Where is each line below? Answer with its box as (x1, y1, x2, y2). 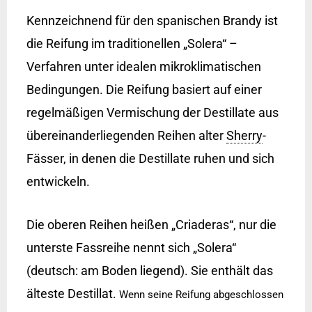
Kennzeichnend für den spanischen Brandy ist (26, 13, 278, 28)
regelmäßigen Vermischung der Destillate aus (26, 104, 279, 120)
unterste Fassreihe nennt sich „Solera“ (26, 240, 236, 255)
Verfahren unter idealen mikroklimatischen (26, 58, 261, 74)
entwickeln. (26, 173, 90, 189)
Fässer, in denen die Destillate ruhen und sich (26, 150, 274, 166)
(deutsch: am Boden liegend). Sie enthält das (26, 263, 273, 278)
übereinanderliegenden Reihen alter (26, 127, 226, 143)
